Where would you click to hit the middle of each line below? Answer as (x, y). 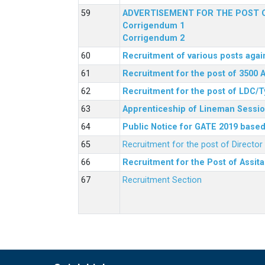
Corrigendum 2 (153, 38)
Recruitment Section (162, 180)
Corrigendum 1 (153, 25)
